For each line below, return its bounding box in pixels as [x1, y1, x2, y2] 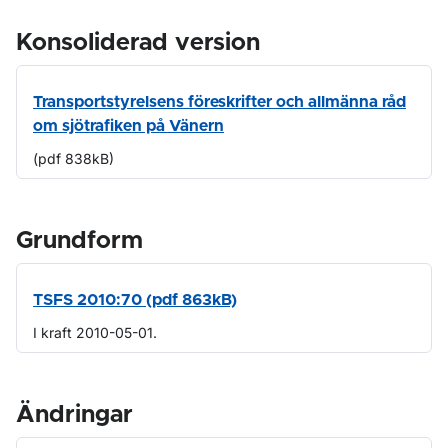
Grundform [16, 229, 143, 253]
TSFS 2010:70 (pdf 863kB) [33, 292, 237, 308]
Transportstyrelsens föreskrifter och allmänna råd [33, 94, 406, 110]
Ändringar [16, 403, 133, 427]
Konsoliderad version [16, 31, 260, 55]
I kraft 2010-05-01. [33, 324, 157, 341]
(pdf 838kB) [33, 150, 114, 167]
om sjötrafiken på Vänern [33, 118, 224, 134]
